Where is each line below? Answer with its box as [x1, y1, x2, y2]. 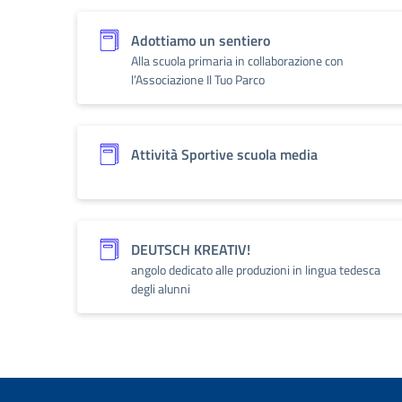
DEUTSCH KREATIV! [131, 239, 250, 260]
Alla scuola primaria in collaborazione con [131, 51, 344, 70]
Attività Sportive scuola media [131, 144, 318, 165]
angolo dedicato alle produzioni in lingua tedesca [131, 260, 380, 279]
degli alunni [131, 279, 190, 298]
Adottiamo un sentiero [131, 30, 270, 51]
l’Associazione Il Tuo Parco [131, 70, 265, 89]
